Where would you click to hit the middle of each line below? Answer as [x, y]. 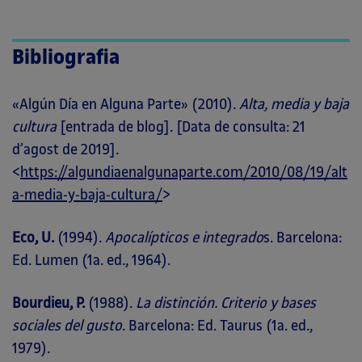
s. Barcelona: [303, 238]
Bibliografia [66, 57]
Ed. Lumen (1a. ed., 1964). [91, 260]
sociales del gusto [67, 326]
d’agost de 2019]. [65, 149]
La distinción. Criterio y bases [226, 303]
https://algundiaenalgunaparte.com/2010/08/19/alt [184, 172]
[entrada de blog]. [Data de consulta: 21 [181, 127]
